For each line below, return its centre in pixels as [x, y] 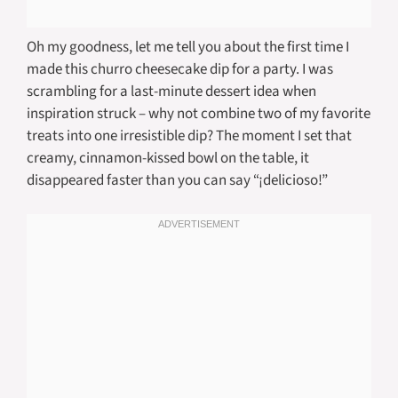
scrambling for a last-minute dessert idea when [171, 91]
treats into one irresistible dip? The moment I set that [189, 135]
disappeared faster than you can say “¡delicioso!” [177, 180]
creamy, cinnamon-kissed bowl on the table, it [168, 158]
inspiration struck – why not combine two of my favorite [199, 113]
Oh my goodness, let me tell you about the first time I [188, 47]
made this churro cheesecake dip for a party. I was [180, 69]
